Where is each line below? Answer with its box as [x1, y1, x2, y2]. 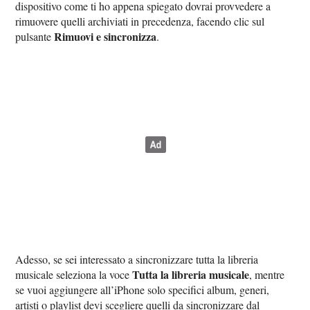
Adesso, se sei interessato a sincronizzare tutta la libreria [15, 252, 259, 267]
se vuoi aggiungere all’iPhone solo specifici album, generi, [15, 282, 270, 298]
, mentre [249, 267, 285, 282]
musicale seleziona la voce [15, 267, 133, 282]
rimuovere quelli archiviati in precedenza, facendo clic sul [15, 14, 265, 29]
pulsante [15, 29, 55, 44]
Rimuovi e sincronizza [54, 28, 157, 45]
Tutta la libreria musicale [132, 266, 250, 283]
